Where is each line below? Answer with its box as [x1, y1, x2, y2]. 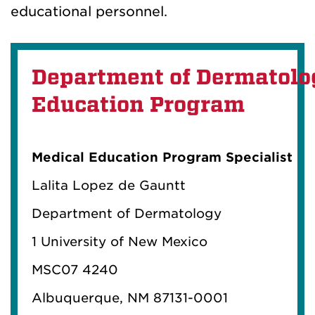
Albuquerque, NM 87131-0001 [32, 290, 228, 306]
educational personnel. [11, 4, 167, 20]
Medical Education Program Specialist [32, 150, 292, 165]
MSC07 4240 [32, 262, 118, 278]
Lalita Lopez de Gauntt [32, 178, 186, 193]
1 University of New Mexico [32, 234, 207, 250]
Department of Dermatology [32, 206, 221, 221]
